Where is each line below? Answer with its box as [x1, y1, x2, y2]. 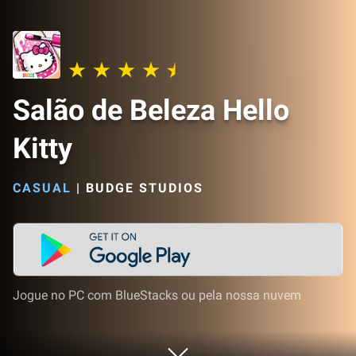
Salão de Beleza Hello [13, 94, 289, 127]
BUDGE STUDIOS [86, 180, 203, 195]
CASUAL [13, 180, 72, 195]
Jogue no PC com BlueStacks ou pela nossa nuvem [13, 288, 301, 303]
